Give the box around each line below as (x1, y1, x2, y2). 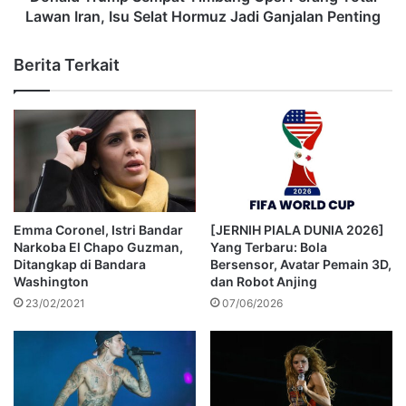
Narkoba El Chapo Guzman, (14, 239, 183, 256)
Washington (14, 274, 89, 290)
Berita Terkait (14, 54, 120, 74)
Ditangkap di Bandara (14, 256, 146, 273)
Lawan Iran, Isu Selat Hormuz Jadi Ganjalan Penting (25, 6, 381, 25)
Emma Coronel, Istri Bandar (14, 222, 183, 238)
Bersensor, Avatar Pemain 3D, (210, 256, 391, 273)
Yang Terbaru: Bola (210, 239, 327, 256)
